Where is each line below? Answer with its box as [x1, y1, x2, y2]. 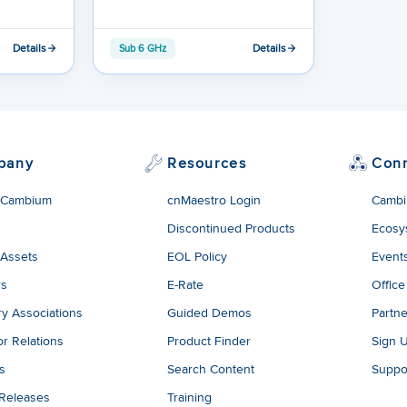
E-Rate [167, 274, 203, 293]
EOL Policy [167, 246, 227, 265]
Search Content [167, 359, 254, 378]
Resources [167, 152, 247, 174]
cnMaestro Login [167, 190, 261, 209]
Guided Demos [167, 303, 252, 322]
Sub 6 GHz [119, 40, 167, 55]
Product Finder [167, 331, 251, 350]
